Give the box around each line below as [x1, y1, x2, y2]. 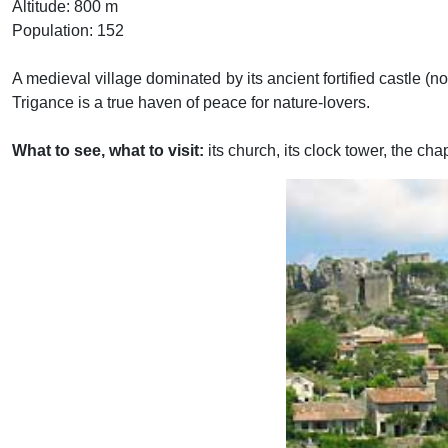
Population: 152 [12, 22, 124, 39]
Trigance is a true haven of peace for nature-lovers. [12, 94, 370, 111]
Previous [201, 330, 265, 348]
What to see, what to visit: [12, 142, 204, 159]
